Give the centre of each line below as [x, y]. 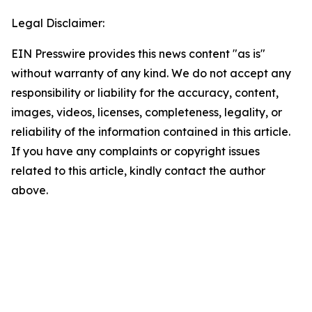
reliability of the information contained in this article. [151, 132]
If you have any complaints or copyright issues [135, 151]
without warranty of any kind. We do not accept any [151, 73]
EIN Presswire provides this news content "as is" [138, 54]
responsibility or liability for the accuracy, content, [145, 93]
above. [30, 190]
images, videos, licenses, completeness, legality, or [147, 112]
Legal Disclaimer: [58, 23]
